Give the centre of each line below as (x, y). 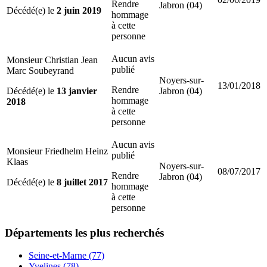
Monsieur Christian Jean (52, 60)
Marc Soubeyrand (40, 70)
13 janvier (77, 91)
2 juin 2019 (79, 10)
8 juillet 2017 (82, 182)
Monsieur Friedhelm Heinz (57, 151)
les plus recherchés (119, 232)
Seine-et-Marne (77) (66, 256)
